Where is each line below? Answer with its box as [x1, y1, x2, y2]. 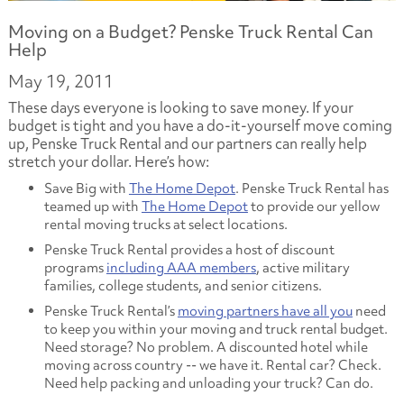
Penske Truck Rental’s [43, 301, 178, 320]
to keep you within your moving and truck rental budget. [43, 319, 388, 338]
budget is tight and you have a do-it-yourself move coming [7, 115, 392, 135]
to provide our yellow [247, 197, 380, 216]
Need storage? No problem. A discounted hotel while [43, 337, 368, 356]
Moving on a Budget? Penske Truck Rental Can [7, 20, 373, 43]
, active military [255, 258, 350, 277]
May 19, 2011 [7, 69, 114, 93]
